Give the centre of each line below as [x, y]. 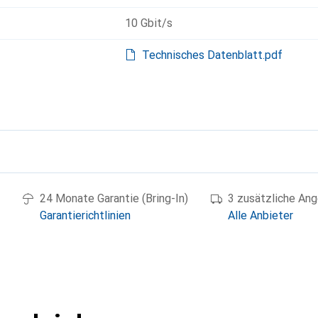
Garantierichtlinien [85, 215]
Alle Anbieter [261, 215]
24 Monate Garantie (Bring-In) [114, 198]
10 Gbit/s [149, 23]
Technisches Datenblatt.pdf [212, 55]
